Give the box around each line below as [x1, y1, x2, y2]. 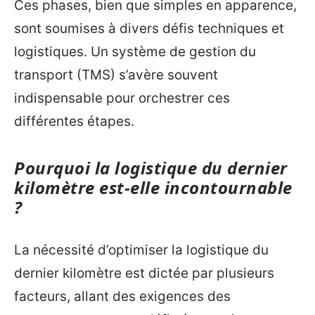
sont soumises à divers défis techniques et [14, 20, 284, 37]
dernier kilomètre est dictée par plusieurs [14, 265, 274, 282]
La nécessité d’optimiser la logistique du [14, 242, 269, 259]
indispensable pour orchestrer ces [14, 89, 230, 106]
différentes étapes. [14, 112, 134, 129]
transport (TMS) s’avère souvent [14, 66, 218, 83]
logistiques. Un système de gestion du [14, 43, 256, 60]
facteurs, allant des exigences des [14, 288, 231, 305]
